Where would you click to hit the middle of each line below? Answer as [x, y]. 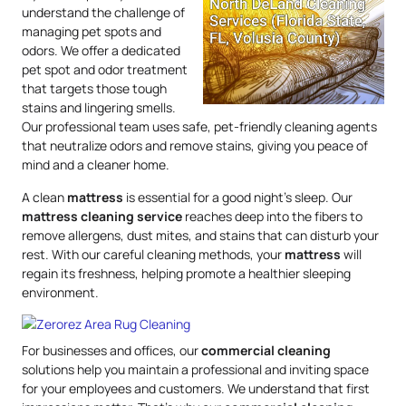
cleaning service [131, 216]
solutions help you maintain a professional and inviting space [195, 369]
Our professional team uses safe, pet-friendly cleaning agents [199, 127]
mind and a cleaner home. [96, 165]
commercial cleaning [266, 350]
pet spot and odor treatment [105, 70]
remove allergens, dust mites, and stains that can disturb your [200, 235]
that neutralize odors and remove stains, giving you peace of [195, 146]
